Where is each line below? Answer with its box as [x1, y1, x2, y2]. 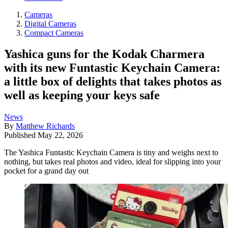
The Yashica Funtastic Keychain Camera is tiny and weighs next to [4, 148, 218, 157]
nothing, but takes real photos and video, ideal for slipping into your [4, 157, 221, 166]
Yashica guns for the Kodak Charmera [4, 47, 205, 61]
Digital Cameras [24, 19, 76, 28]
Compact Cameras [24, 28, 83, 37]
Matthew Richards [16, 122, 75, 131]
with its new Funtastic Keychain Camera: [4, 61, 220, 75]
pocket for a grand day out [4, 166, 89, 176]
